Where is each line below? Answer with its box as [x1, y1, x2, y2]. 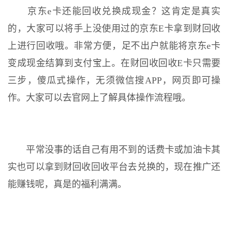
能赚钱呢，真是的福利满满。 [8, 179, 127, 190]
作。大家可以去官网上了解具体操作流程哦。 [8, 93, 191, 103]
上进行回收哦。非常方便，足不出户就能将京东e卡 [8, 41, 220, 51]
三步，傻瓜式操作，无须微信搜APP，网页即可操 [8, 75, 220, 86]
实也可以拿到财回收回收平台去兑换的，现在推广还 [8, 162, 220, 173]
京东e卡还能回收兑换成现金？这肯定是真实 [8, 6, 220, 17]
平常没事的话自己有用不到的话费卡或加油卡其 [8, 145, 220, 155]
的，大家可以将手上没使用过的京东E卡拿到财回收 [8, 23, 220, 34]
